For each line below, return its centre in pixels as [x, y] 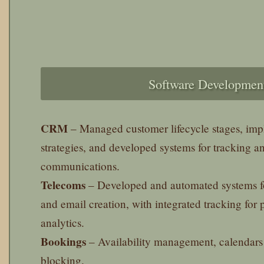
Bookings [63, 242]
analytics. [62, 223]
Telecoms [63, 185]
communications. [80, 166]
